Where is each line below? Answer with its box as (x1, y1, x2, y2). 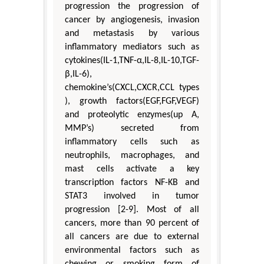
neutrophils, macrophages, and (65, 151, 199, 161)
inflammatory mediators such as (65, 42, 199, 52)
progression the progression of (65, 2, 199, 12)
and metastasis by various (65, 29, 199, 39)
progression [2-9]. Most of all (65, 205, 199, 215)
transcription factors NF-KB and (65, 178, 199, 188)
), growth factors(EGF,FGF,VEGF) (65, 97, 199, 107)
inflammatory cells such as (65, 137, 199, 147)
